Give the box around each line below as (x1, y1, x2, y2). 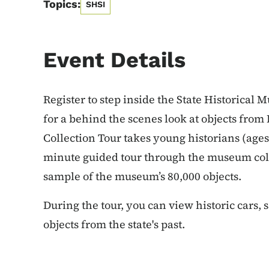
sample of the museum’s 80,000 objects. (43, 169, 244, 184)
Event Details (43, 47, 186, 73)
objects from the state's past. (43, 217, 187, 232)
